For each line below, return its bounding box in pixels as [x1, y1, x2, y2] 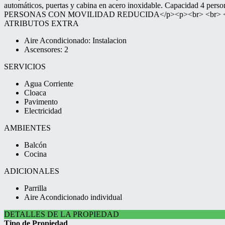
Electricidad [24, 106, 62, 115]
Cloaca [24, 88, 46, 97]
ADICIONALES [4, 167, 59, 175]
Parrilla [24, 184, 47, 192]
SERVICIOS [4, 62, 46, 71]
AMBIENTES [4, 124, 51, 132]
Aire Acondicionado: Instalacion [24, 36, 127, 45]
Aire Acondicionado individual [24, 193, 122, 201]
